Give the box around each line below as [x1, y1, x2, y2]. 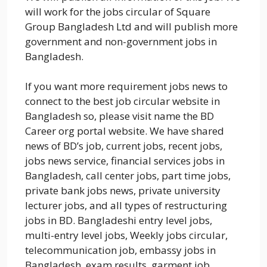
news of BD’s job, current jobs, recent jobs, [25, 139, 222, 153]
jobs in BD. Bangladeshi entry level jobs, [25, 213, 212, 228]
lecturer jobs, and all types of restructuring [25, 198, 227, 213]
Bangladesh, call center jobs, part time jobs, [25, 169, 231, 183]
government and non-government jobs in [25, 34, 217, 48]
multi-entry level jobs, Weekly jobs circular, [25, 228, 228, 243]
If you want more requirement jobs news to [25, 79, 228, 94]
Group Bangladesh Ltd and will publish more [25, 19, 238, 33]
